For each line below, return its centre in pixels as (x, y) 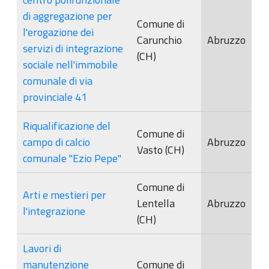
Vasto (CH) (161, 150)
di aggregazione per (68, 16)
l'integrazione (54, 211)
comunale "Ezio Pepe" (72, 158)
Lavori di (42, 248)
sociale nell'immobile (70, 64)
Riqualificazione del (67, 125)
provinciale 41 (55, 97)
